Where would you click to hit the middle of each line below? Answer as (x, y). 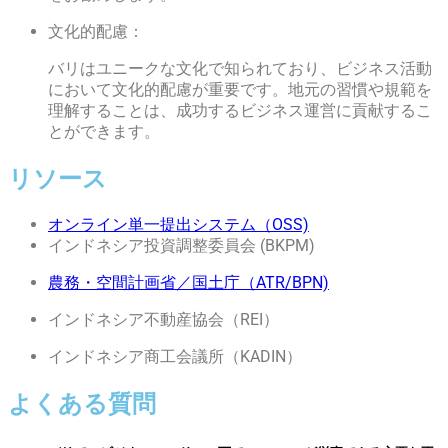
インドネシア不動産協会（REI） (163, 320)
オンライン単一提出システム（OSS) (178, 225)
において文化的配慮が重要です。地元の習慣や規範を (240, 90)
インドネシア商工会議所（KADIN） (175, 357)
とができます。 (104, 132)
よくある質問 (82, 404)
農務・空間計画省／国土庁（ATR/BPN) (188, 283)
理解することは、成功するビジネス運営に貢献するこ (240, 111)
